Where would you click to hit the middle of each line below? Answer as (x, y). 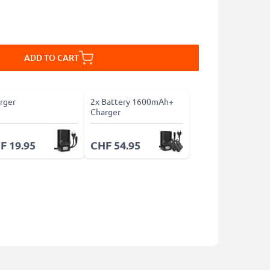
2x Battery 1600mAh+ (132, 101)
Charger (105, 111)
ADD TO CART (51, 58)
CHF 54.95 (115, 145)
